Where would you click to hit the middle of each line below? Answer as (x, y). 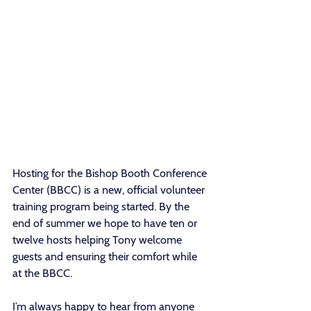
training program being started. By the (102, 207)
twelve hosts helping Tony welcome (99, 240)
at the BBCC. (42, 274)
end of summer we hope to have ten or (106, 224)
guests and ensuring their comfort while (106, 257)
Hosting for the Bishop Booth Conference (111, 174)
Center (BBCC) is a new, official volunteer (110, 190)
